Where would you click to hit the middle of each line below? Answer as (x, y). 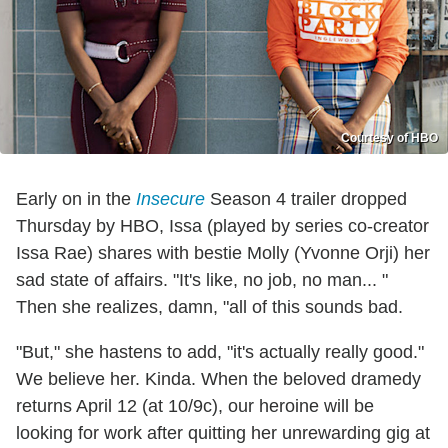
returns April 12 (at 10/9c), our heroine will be (195, 406)
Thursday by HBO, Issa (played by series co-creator (222, 226)
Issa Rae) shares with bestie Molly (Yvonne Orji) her (223, 253)
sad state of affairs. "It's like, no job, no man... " (202, 280)
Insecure (170, 199)
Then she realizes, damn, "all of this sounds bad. (209, 307)
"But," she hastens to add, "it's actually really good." (220, 352)
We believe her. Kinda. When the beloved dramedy (218, 379)
